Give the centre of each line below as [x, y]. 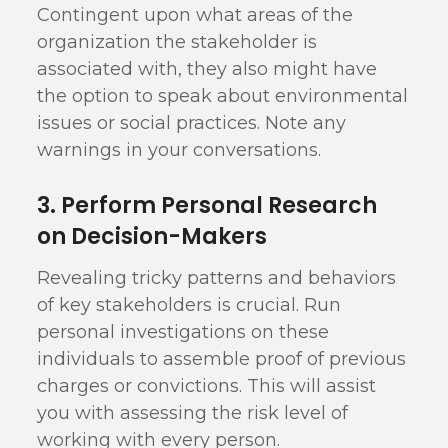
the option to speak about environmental [223, 96]
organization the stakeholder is [177, 42]
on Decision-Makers [152, 236]
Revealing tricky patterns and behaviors [217, 278]
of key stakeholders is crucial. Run [189, 305]
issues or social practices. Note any [192, 123]
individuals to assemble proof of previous [222, 359]
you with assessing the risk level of [193, 413]
